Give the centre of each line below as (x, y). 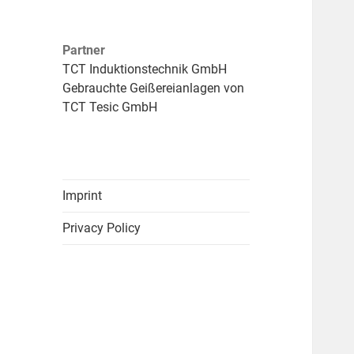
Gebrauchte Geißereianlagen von (154, 88)
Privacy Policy (102, 228)
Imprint (83, 196)
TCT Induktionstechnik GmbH (145, 70)
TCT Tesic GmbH (110, 107)
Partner (84, 51)
